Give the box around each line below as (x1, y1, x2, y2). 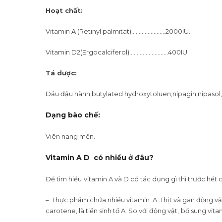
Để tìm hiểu (46, 175, 82, 183)
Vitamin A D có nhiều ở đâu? (46, 153, 154, 162)
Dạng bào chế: (46, 111, 100, 119)
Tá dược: (46, 69, 77, 77)
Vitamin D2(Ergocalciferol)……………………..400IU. (46, 48, 189, 56)
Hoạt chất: (46, 6, 83, 14)
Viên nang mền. (46, 132, 95, 140)
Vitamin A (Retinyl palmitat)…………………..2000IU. (46, 27, 190, 35)
